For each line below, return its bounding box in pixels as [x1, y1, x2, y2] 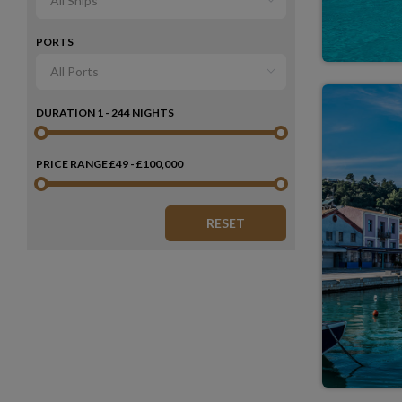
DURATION [36, 106, 97, 119]
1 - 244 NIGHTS [97, 106, 174, 119]
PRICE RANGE [36, 157, 109, 170]
